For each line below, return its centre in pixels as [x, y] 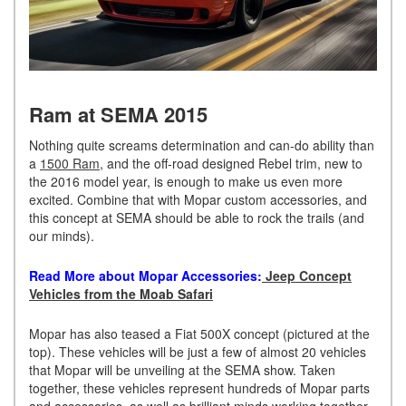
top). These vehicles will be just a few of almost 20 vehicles [198, 351]
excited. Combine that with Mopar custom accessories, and [198, 199]
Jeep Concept [307, 275]
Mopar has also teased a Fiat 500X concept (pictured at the [199, 333]
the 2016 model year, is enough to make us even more [186, 181]
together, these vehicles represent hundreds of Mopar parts [199, 387]
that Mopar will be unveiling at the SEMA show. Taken [182, 369]
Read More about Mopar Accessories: [145, 275]
